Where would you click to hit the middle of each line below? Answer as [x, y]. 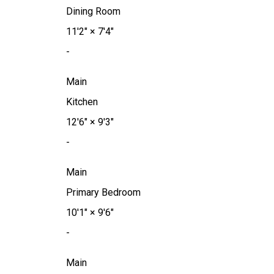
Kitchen [82, 102]
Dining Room [93, 12]
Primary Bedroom [103, 193]
